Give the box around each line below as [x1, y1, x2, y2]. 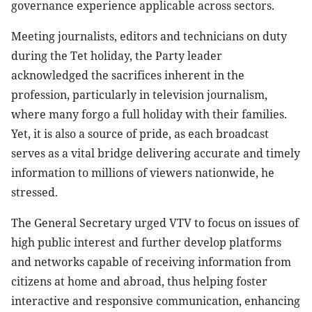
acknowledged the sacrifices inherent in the [11, 68, 244, 83]
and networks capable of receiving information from [11, 254, 291, 270]
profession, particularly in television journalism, [11, 87, 267, 102]
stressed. [11, 185, 58, 200]
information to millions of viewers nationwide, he [11, 165, 274, 180]
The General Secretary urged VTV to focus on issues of [11, 215, 299, 231]
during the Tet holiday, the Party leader [11, 48, 222, 63]
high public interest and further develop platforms [11, 235, 281, 250]
